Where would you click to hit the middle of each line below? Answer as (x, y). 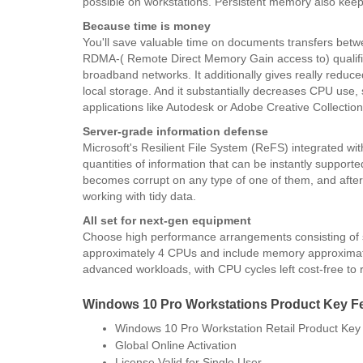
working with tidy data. (139, 196)
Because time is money (147, 26)
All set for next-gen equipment (167, 220)
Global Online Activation (176, 345)
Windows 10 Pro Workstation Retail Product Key (238, 328)
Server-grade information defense (175, 131)
